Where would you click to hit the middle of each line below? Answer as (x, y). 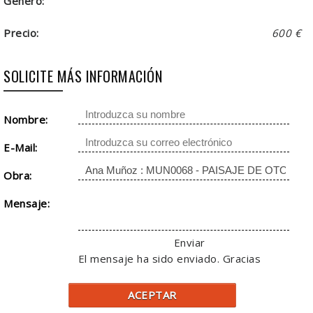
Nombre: (26, 119)
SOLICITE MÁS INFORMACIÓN (83, 76)
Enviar (189, 242)
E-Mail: (21, 147)
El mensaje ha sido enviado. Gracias (169, 258)
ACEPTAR (152, 294)
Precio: (21, 32)
